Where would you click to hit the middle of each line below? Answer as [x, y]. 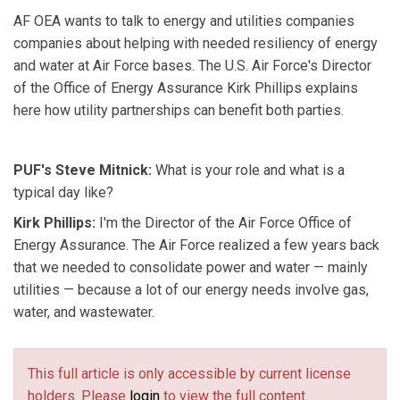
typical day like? [63, 193]
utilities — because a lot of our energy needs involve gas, [191, 289]
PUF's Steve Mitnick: [84, 171]
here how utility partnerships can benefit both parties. [179, 111]
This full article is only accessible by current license [189, 374]
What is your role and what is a [250, 171]
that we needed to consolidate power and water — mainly [191, 267]
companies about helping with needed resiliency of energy [196, 44]
